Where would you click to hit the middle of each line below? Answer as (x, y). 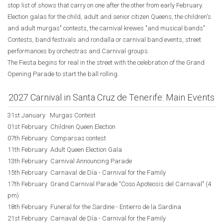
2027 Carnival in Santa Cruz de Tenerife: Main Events (111, 98)
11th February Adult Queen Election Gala (65, 150)
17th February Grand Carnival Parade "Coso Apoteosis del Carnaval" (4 (109, 184)
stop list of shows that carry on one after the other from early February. (105, 5)
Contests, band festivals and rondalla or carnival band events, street (104, 40)
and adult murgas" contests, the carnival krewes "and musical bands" (106, 28)
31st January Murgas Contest (52, 115)
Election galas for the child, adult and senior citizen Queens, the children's (109, 17)
